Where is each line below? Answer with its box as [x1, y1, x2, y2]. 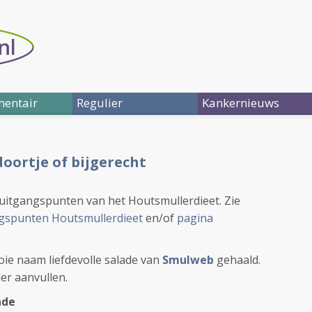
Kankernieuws [202, 95, 279, 111]
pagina [177, 210, 213, 226]
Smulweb [162, 252, 214, 267]
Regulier [77, 95, 123, 111]
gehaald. [214, 252, 260, 267]
